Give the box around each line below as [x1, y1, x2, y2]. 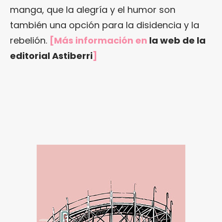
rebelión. [10, 34, 50, 47]
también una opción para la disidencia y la [10, 19, 199, 31]
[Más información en [50, 34, 149, 47]
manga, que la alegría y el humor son [10, 3, 175, 16]
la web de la [149, 34, 206, 47]
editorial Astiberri [10, 50, 93, 62]
